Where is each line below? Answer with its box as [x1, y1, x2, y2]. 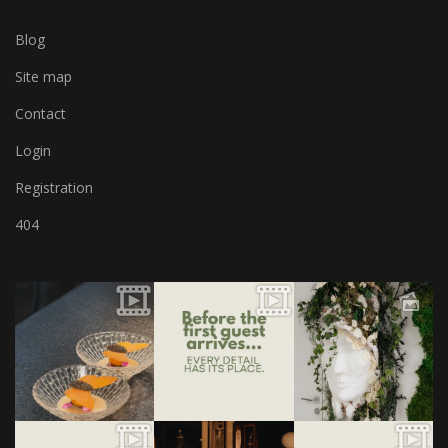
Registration [15, 177, 93, 197]
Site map [15, 66, 72, 86]
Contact [15, 103, 66, 123]
